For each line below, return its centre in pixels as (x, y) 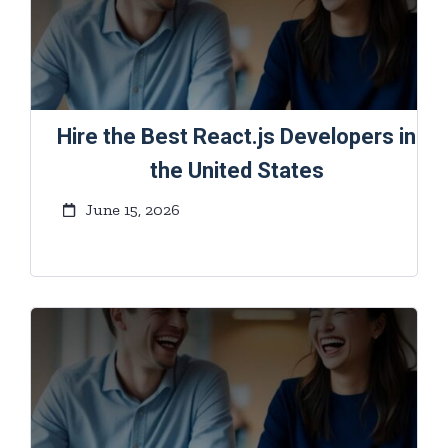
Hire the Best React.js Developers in (236, 137)
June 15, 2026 (132, 210)
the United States (236, 171)
